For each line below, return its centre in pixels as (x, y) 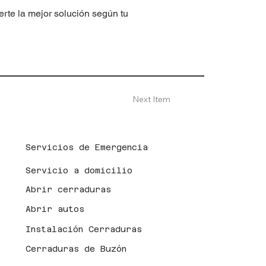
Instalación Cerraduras (83, 229)
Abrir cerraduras (68, 190)
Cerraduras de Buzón (76, 249)
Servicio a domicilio (79, 170)
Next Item (152, 99)
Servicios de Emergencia (86, 147)
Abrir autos (55, 209)
